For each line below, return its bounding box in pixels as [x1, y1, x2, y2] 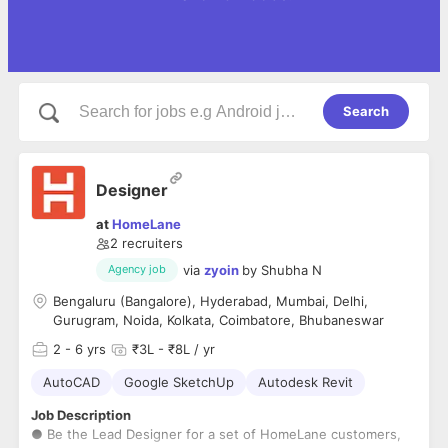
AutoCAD [43, 374, 100, 391]
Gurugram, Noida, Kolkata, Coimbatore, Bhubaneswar [53, 312, 384, 329]
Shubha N [261, 261, 322, 278]
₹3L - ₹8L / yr [132, 341, 215, 358]
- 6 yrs [61, 341, 106, 358]
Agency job [108, 262, 166, 277]
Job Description [31, 407, 131, 424]
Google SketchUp [124, 374, 234, 391]
